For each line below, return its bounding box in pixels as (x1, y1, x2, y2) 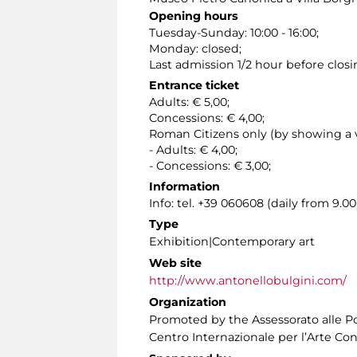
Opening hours (149, 9, 238, 24)
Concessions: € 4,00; (149, 111, 265, 126)
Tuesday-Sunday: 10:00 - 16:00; (149, 25, 319, 41)
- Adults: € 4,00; (149, 143, 237, 158)
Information (149, 179, 220, 194)
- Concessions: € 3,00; (149, 159, 271, 174)
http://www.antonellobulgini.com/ (149, 273, 347, 288)
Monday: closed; (149, 41, 241, 57)
